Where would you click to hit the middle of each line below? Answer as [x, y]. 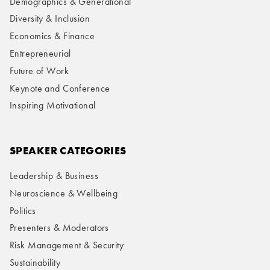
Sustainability [35, 263]
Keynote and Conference [60, 88]
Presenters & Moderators [59, 228]
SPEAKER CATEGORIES [68, 150]
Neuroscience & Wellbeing [64, 193]
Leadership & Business [54, 176]
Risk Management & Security [67, 245]
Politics [23, 210]
